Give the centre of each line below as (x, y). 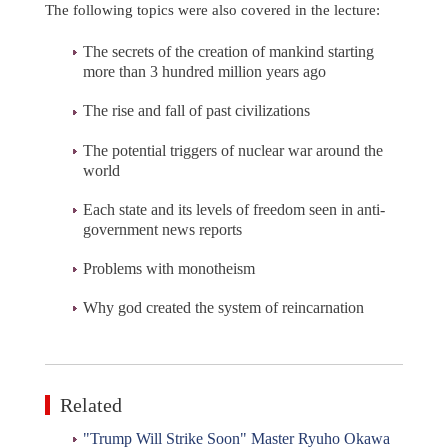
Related (91, 405)
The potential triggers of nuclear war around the (233, 150)
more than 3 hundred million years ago (204, 72)
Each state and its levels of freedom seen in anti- (234, 209)
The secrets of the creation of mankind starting (228, 52)
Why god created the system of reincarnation (223, 308)
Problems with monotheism (169, 268)
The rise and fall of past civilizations (196, 111)
